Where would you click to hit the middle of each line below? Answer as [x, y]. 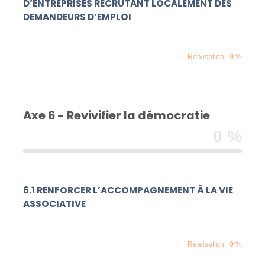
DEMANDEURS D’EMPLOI [77, 17]
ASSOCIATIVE [55, 204]
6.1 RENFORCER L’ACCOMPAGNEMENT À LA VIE [128, 190]
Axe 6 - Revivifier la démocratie [117, 115]
